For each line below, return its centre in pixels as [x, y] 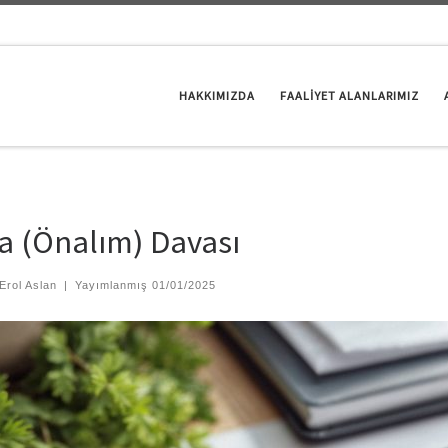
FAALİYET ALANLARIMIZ [349, 96]
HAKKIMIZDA [216, 96]
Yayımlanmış [113, 285]
